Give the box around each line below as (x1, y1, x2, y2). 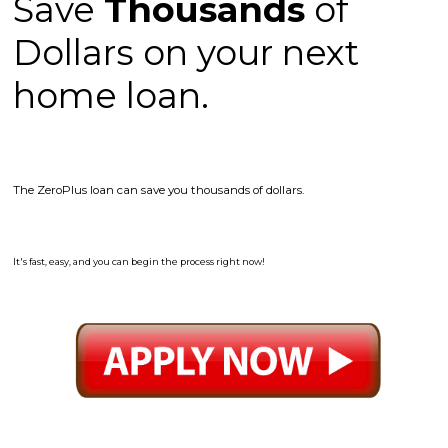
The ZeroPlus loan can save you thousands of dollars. (13, 182, 304, 197)
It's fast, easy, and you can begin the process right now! (13, 256, 265, 268)
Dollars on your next (13, 30, 359, 74)
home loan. (13, 73, 209, 117)
